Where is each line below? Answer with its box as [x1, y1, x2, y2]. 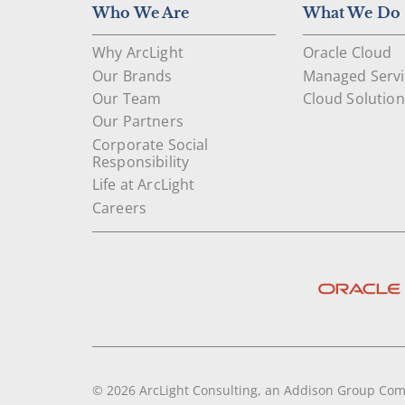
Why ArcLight [92, 42, 184, 63]
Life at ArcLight [92, 174, 195, 195]
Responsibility [92, 151, 190, 172]
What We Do [302, 4, 401, 23]
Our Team [92, 89, 162, 109]
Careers [92, 197, 147, 218]
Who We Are [92, 4, 190, 23]
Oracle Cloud [302, 42, 392, 63]
